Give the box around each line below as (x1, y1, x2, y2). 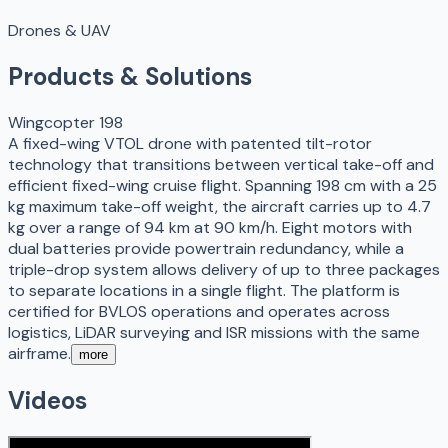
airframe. (8, 342, 71, 364)
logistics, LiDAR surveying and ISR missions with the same (8, 321, 420, 343)
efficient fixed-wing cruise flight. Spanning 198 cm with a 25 (8, 174, 437, 196)
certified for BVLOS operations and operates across (8, 300, 390, 322)
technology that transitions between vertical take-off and (8, 153, 434, 175)
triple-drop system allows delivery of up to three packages (8, 258, 440, 280)
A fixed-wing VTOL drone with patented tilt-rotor (8, 132, 372, 154)
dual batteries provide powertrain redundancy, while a (8, 237, 404, 259)
